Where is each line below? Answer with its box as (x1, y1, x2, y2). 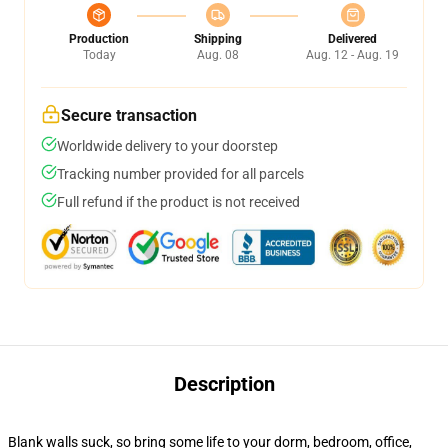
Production (69, 32, 129, 46)
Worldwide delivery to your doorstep (57, 138, 278, 154)
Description (173, 372, 275, 396)
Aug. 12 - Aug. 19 (306, 48, 399, 62)
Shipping (193, 32, 242, 46)
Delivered (328, 32, 377, 46)
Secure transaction (61, 106, 197, 125)
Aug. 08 (196, 48, 239, 62)
